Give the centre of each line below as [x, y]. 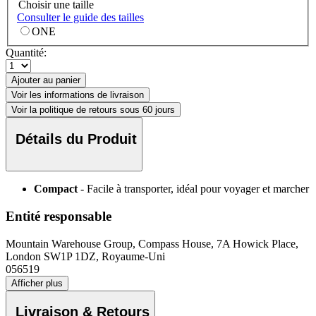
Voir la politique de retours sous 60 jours [93, 110]
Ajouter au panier [46, 80]
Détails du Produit [76, 139]
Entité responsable [59, 216]
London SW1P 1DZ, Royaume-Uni [85, 256]
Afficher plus [37, 283]
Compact [56, 189]
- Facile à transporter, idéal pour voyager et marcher [195, 189]
